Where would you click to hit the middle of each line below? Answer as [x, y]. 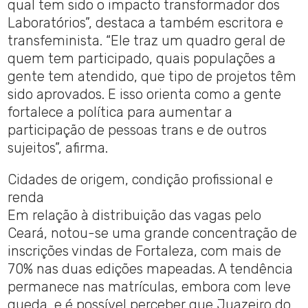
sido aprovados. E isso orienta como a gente [145, 95]
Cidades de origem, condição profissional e [141, 180]
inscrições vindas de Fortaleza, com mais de [145, 251]
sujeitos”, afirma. [58, 148]
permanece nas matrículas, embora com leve [150, 287]
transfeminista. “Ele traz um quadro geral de [147, 41]
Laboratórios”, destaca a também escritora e [146, 23]
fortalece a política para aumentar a [120, 112]
